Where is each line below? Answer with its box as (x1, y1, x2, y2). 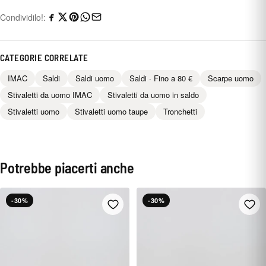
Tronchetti (163, 105, 197, 117)
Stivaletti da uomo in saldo (107, 88, 199, 100)
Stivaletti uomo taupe (75, 105, 148, 117)
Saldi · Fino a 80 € (129, 72, 192, 84)
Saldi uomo (75, 72, 114, 84)
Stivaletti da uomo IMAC (8, 88, 92, 100)
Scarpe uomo (208, 72, 254, 84)
